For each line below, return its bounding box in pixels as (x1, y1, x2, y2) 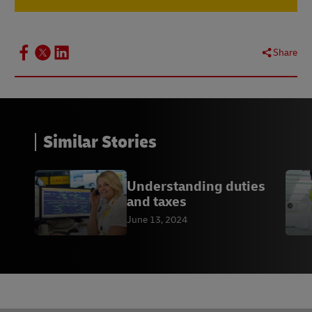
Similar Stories (43, 131, 157, 154)
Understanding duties (127, 177, 265, 195)
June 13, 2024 (127, 213, 187, 226)
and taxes (127, 192, 187, 210)
